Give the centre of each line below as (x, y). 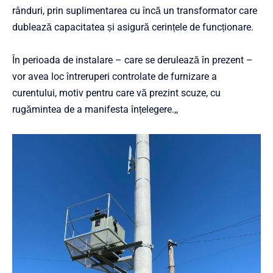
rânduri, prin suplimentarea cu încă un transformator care (135, 11)
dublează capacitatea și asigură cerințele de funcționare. (133, 27)
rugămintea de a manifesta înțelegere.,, (95, 109)
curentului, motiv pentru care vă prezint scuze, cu (116, 93)
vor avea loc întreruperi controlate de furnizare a (115, 76)
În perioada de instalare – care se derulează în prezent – (133, 60)
